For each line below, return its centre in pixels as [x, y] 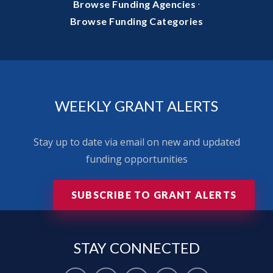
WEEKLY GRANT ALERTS [136, 106]
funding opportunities [136, 159]
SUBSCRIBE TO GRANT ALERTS [154, 195]
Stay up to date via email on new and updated [136, 142]
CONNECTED [154, 248]
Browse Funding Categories [136, 21]
